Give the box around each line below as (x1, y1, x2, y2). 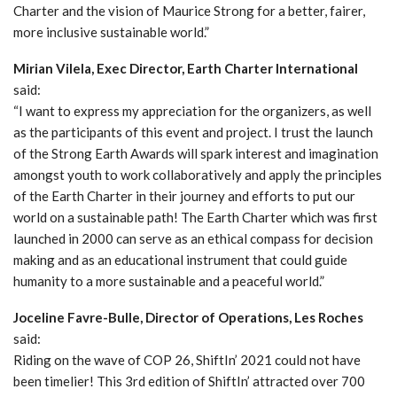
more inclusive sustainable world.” (13, 23, 209, 40)
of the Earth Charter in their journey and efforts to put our (13, 187, 355, 204)
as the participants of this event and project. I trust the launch (13, 123, 373, 140)
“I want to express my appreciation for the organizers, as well (13, 102, 371, 119)
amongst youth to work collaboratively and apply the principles (13, 166, 382, 183)
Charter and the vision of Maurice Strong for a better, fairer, (13, 2, 365, 19)
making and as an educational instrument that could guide (13, 251, 347, 268)
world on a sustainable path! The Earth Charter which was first (13, 208, 378, 225)
